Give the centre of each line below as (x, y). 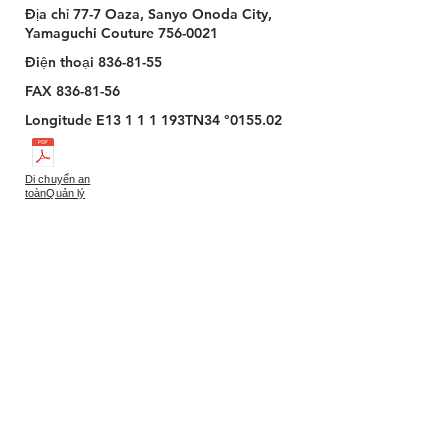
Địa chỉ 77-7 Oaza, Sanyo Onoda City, (148, 14)
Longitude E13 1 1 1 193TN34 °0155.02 (153, 120)
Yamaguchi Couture (91, 33)
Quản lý (66, 193)
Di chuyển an (58, 179)
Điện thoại (61, 62)
